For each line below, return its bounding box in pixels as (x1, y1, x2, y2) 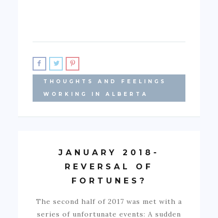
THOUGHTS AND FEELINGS (43, 78, 167, 85)
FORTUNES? (71, 176, 147, 185)
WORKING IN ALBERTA (43, 91, 149, 97)
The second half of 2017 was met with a (36, 197, 182, 206)
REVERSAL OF (65, 162, 153, 171)
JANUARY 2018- (58, 147, 160, 157)
